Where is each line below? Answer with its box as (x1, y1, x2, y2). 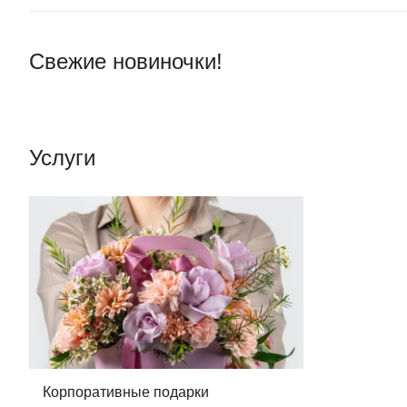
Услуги (29, 144, 95, 170)
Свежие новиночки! (29, 48, 223, 74)
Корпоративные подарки (43, 383, 209, 400)
